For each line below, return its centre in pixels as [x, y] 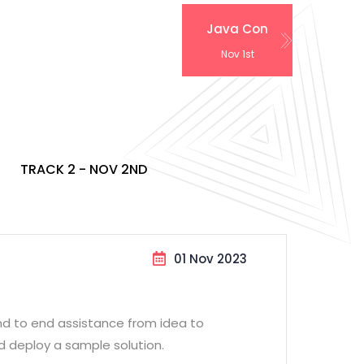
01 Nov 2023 [210, 259]
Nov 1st [237, 54]
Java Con [237, 29]
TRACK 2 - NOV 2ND [84, 169]
